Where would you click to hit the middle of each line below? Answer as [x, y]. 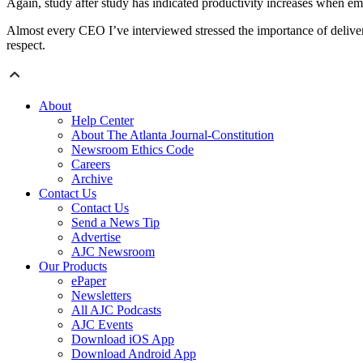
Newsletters [101, 296]
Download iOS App [123, 340]
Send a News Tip [115, 223]
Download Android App [134, 354]
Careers [91, 164]
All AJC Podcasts [116, 310]
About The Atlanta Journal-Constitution [173, 135]
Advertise [96, 237]
